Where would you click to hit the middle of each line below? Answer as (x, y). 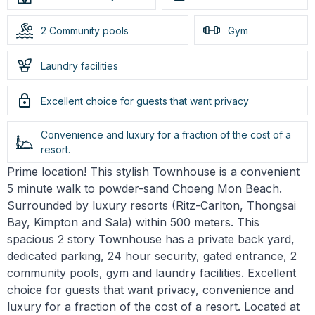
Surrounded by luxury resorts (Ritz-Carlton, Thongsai (152, 206)
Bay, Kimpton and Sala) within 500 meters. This (133, 223)
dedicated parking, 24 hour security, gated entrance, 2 (152, 256)
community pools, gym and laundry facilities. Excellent (152, 273)
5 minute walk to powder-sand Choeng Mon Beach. (144, 189)
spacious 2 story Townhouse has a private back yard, (151, 239)
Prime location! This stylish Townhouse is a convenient (153, 172)
